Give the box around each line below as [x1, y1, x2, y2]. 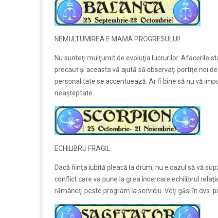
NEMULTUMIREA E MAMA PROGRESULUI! [54, 35, 180, 43]
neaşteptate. [54, 89, 94, 97]
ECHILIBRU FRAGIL [54, 144, 110, 152]
